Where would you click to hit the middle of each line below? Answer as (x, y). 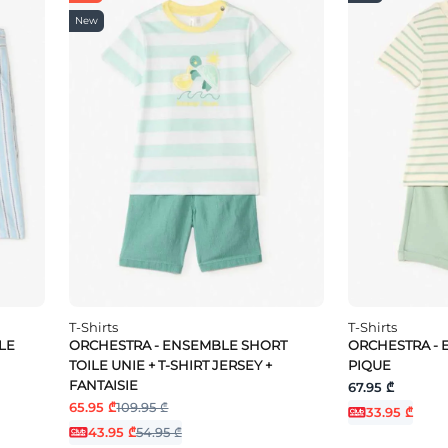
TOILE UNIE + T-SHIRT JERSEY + (171, 364)
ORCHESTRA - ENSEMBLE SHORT (178, 344)
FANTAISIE (104, 384)
